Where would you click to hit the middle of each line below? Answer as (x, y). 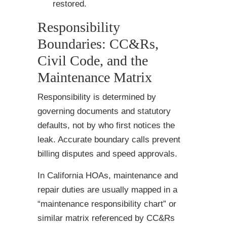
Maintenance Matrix (95, 78)
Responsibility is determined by (97, 97)
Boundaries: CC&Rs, (98, 44)
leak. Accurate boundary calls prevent (109, 140)
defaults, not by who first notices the (106, 126)
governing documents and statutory (104, 111)
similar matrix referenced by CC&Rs (106, 218)
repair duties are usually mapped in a (107, 190)
